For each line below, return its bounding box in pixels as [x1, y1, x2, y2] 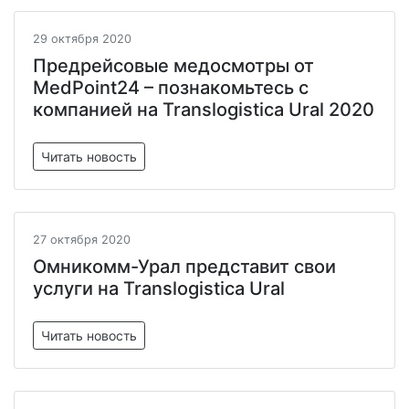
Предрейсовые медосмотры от [33, 55, 314, 77]
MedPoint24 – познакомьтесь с [33, 77, 309, 99]
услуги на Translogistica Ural [33, 278, 285, 299]
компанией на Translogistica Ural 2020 [33, 99, 374, 121]
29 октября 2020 [33, 32, 131, 46]
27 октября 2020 [33, 233, 131, 246]
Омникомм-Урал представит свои [33, 256, 336, 278]
